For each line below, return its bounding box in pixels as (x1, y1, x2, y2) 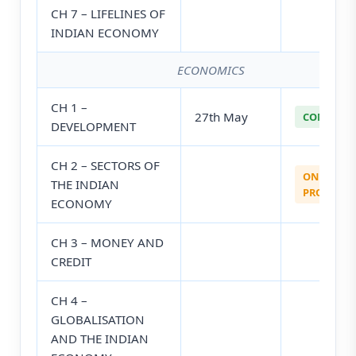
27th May (195, 109, 248, 126)
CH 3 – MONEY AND (51, 234, 164, 251)
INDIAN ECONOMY (51, 25, 159, 41)
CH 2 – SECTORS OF (51, 157, 160, 174)
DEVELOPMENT (51, 118, 136, 135)
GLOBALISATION (51, 311, 145, 328)
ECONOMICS (176, 62, 245, 79)
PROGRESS (303, 185, 354, 200)
